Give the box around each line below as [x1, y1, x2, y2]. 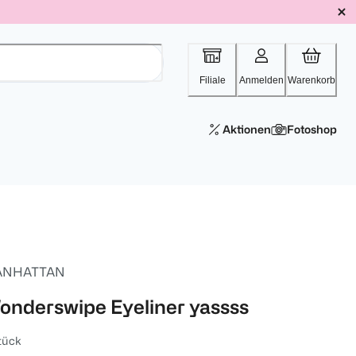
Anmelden [239, 75, 284, 86]
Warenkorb [288, 75, 335, 86]
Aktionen [222, 123, 271, 135]
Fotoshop [287, 123, 337, 135]
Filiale [199, 75, 226, 86]
